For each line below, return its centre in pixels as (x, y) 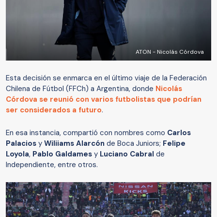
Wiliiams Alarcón (74, 143)
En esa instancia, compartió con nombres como (86, 132)
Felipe (174, 143)
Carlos (179, 132)
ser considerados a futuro (54, 110)
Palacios (21, 143)
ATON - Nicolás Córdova (170, 52)
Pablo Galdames (62, 154)
